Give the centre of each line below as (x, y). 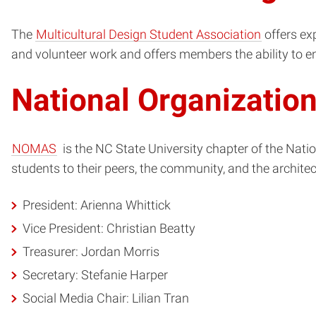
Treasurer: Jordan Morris (91, 251)
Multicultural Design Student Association (148, 35)
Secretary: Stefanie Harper (95, 275)
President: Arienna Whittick (98, 205)
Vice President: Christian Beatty (109, 228)
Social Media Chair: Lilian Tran (105, 299)
